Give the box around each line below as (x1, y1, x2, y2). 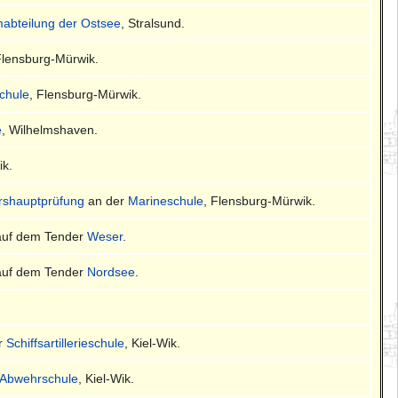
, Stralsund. (121, 15, 186, 30)
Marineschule (128, 193, 204, 208)
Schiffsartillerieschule (6, 335, 125, 350)
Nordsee (87, 264, 136, 279)
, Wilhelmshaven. (2, 122, 99, 137)
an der (84, 193, 129, 208)
